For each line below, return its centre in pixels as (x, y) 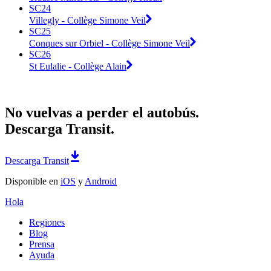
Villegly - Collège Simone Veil (87, 20)
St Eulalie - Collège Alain (78, 66)
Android (101, 181)
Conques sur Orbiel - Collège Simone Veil (109, 43)
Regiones (47, 222)
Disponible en (33, 181)
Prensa (42, 244)
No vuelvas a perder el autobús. (102, 112)
